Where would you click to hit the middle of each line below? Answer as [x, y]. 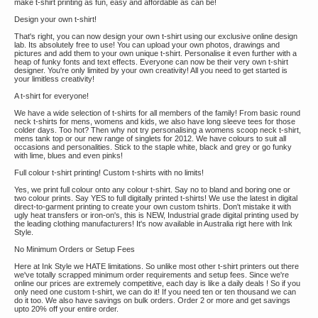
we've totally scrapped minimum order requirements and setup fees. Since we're [152, 275]
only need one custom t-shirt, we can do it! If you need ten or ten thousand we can [155, 292]
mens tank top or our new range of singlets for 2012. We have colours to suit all [150, 138]
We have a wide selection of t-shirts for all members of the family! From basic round [157, 113]
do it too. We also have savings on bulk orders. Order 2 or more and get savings [152, 300]
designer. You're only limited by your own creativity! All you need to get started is [151, 70]
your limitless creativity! [54, 79]
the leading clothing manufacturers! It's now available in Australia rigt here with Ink [153, 224]
